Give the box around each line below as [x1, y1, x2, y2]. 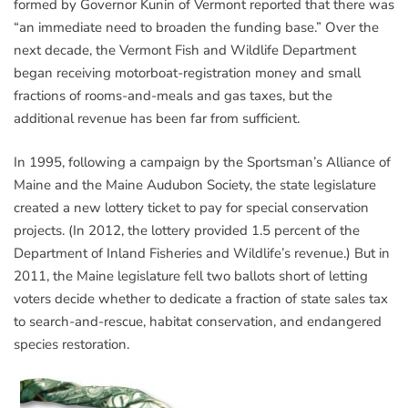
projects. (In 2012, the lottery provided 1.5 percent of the [14, 220, 360, 240]
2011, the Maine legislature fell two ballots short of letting [14, 266, 368, 285]
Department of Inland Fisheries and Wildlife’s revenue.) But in [14, 243, 390, 262]
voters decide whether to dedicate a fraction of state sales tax [14, 289, 388, 308]
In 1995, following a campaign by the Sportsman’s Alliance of [14, 152, 391, 171]
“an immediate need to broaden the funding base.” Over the [14, 18, 379, 37]
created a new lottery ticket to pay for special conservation [14, 198, 369, 217]
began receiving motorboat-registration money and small [14, 64, 361, 83]
